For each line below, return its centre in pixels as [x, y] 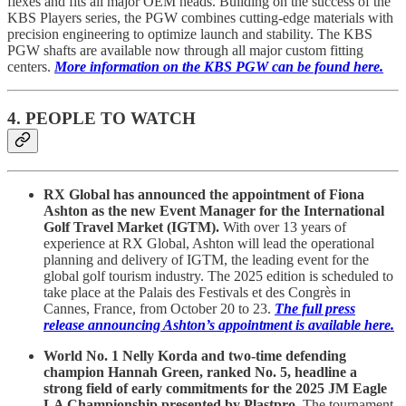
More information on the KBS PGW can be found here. [219, 67]
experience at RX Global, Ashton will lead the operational [209, 243]
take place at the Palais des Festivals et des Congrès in [197, 292]
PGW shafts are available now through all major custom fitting [185, 51]
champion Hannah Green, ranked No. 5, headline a [200, 372]
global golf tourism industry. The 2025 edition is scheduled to [218, 275]
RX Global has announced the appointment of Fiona [204, 194]
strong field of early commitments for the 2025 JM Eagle [215, 388]
